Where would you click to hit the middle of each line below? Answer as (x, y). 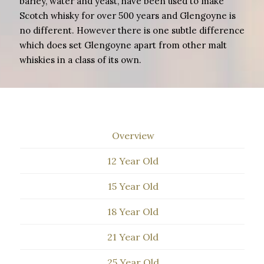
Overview (133, 136)
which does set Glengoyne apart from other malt (123, 45)
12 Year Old (133, 161)
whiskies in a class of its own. (80, 60)
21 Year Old (133, 237)
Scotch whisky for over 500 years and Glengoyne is (128, 16)
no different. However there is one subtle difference (132, 30)
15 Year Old (133, 186)
